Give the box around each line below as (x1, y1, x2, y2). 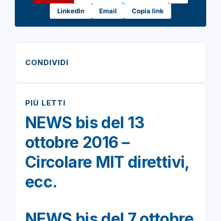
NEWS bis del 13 (25, 113, 145, 133)
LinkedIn (57, 7, 84, 15)
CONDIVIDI (25, 58, 69, 68)
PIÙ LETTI (25, 98, 66, 108)
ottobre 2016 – (25, 133, 130, 152)
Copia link (132, 7, 164, 15)
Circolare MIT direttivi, (25, 152, 189, 172)
